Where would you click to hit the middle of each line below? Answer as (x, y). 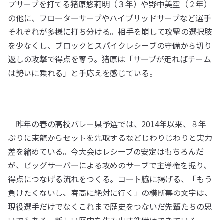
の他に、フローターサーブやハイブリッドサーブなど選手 (110, 18)
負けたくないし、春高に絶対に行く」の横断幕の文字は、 (110, 193)
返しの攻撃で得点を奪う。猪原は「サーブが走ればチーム (110, 59)
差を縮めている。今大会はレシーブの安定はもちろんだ (106, 151)
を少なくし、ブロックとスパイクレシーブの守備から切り (110, 45)
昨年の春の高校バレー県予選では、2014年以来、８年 (107, 124)
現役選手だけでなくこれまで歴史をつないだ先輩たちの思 (110, 206)
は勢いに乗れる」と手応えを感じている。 (82, 73)
